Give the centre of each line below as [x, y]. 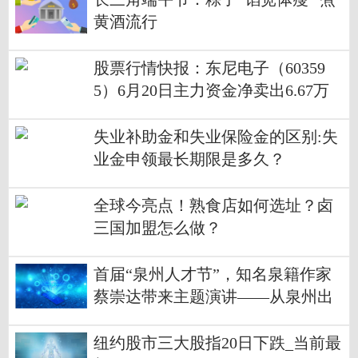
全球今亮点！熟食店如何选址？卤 [213, 206]
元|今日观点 [135, 113]
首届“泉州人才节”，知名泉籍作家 [213, 275]
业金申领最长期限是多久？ [189, 160]
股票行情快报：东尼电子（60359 [209, 69]
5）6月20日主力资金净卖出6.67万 [211, 91]
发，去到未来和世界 [165, 320]
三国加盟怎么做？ [157, 229]
